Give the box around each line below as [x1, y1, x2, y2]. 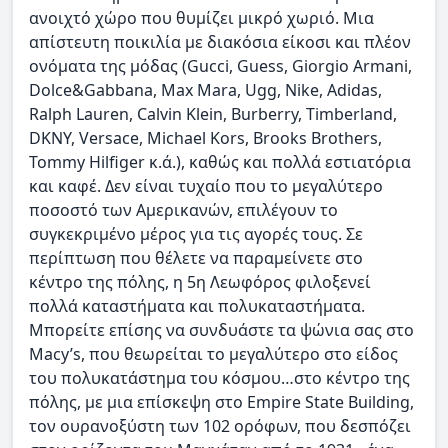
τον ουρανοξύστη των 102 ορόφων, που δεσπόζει [29, 414, 411, 437]
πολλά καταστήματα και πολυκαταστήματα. [29, 294, 365, 317]
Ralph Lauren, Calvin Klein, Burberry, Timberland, [29, 102, 397, 125]
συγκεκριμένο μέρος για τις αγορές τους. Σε [29, 222, 363, 245]
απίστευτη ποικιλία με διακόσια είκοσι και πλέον [29, 30, 411, 53]
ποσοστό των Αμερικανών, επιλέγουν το [29, 198, 338, 221]
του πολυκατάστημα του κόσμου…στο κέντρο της [29, 366, 410, 389]
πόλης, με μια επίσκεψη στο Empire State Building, [29, 390, 414, 413]
